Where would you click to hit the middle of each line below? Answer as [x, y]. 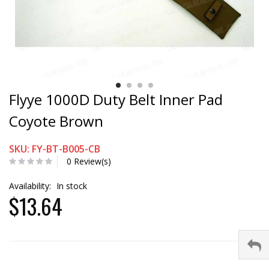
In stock [72, 186]
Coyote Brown [56, 121]
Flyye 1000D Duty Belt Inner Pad [116, 99]
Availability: [31, 186]
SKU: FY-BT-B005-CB [55, 149]
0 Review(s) [89, 161]
